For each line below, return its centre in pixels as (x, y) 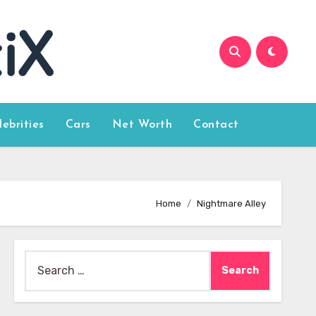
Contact (216, 125)
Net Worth (142, 125)
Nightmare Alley (231, 203)
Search (42, 259)
